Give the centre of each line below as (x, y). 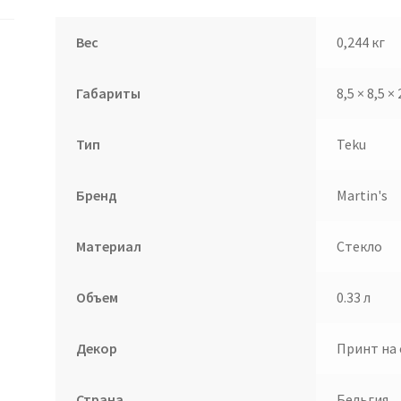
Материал (108, 247)
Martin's (362, 196)
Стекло (359, 247)
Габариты (108, 94)
